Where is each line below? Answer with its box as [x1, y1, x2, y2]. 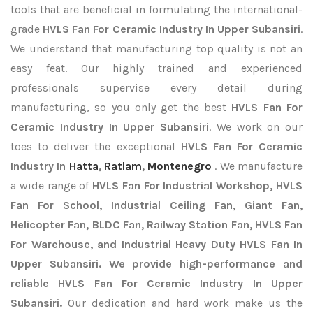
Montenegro [147, 159, 212, 173]
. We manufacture [214, 159, 303, 173]
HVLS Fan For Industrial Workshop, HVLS [92, 179, 303, 192]
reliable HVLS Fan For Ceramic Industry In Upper [10, 277, 303, 290]
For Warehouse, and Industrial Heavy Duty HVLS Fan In [10, 238, 303, 251]
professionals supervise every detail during [10, 81, 303, 94]
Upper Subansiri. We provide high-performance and [10, 257, 303, 270]
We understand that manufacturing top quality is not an [10, 42, 303, 55]
